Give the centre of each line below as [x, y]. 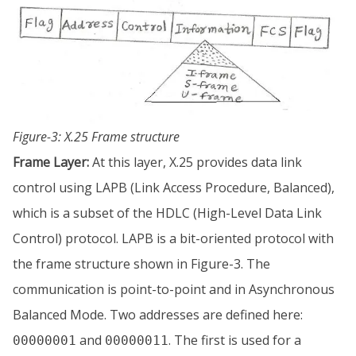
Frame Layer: [51, 162]
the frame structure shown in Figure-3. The [141, 263]
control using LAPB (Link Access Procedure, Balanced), [174, 187]
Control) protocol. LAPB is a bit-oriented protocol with [173, 238]
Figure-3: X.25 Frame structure [96, 136]
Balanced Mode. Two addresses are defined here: [158, 314]
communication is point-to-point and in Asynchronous [174, 289]
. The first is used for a [235, 340]
